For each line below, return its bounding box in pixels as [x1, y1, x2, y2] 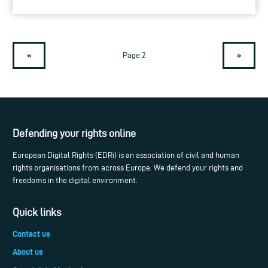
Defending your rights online [13, 127, 136, 139]
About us [13, 247, 43, 257]
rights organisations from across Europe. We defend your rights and [13, 163, 243, 172]
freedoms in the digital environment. [13, 175, 138, 185]
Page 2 [122, 50, 146, 60]
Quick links [13, 206, 61, 218]
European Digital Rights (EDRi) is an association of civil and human [13, 150, 239, 160]
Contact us [13, 229, 50, 239]
